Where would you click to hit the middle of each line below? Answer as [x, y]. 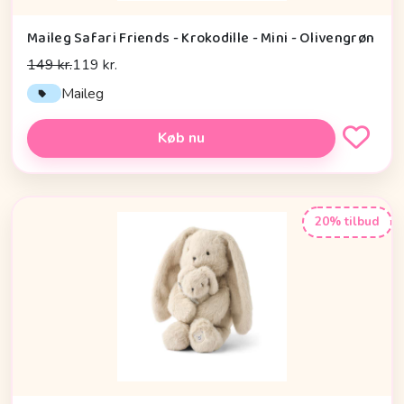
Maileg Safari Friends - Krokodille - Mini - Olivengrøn [201, 38]
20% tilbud [347, 222]
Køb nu [181, 138]
